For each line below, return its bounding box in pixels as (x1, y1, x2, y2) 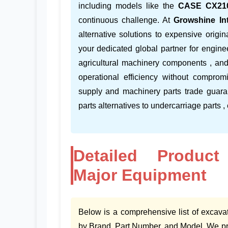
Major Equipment (73, 166, 207, 185)
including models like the (78, 2, 179, 11)
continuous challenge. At (78, 16, 174, 25)
